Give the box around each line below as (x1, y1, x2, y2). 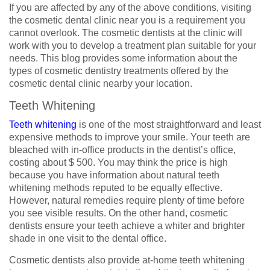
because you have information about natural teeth (9, 170, 219, 180)
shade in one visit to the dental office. (9, 233, 166, 243)
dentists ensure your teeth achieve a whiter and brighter (9, 221, 245, 231)
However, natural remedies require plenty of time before (9, 195, 245, 206)
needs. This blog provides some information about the (9, 53, 237, 63)
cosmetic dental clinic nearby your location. (9, 78, 192, 89)
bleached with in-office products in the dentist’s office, (9, 145, 236, 155)
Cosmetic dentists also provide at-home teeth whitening (9, 255, 245, 265)
